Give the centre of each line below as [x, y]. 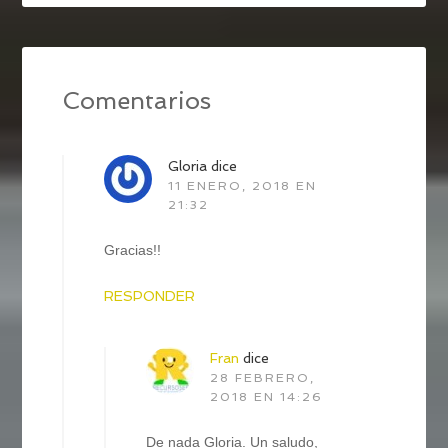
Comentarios [137, 100]
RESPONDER [150, 295]
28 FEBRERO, [263, 377]
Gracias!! [133, 249]
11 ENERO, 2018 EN [243, 185]
